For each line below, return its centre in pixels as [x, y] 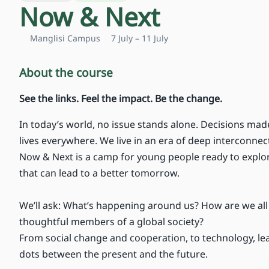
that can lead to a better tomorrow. [99, 173]
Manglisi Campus [65, 38]
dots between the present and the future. [113, 254]
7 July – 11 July [140, 38]
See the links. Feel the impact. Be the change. [121, 99]
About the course [66, 73]
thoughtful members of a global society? [111, 222]
